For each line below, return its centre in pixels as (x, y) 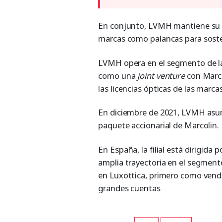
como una (118, 75)
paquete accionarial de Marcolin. (159, 125)
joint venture (161, 75)
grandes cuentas (129, 188)
